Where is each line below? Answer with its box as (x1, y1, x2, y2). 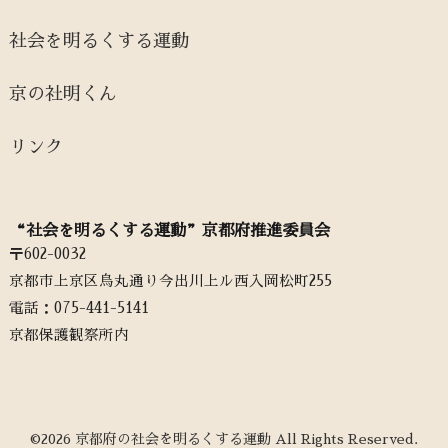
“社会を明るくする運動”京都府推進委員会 (8, 221, 330, 239)
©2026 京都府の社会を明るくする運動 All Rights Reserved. (29, 431, 418, 446)
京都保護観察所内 (8, 327, 129, 342)
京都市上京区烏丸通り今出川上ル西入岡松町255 (8, 273, 332, 288)
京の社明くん (8, 85, 117, 104)
